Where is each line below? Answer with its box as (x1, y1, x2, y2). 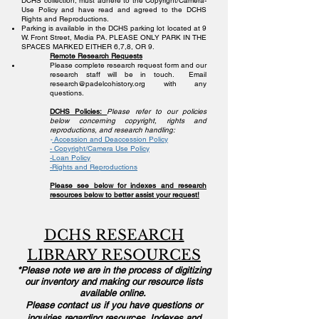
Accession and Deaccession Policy (54, 135, 168, 144)
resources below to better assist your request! (50, 190, 199, 199)
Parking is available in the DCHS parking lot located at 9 (21, 23, 206, 33)
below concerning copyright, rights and (50, 116, 206, 125)
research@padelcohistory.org (50, 79, 145, 88)
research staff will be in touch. (50, 70, 182, 79)
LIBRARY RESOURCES (27, 246, 201, 263)
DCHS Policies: (50, 107, 108, 116)
